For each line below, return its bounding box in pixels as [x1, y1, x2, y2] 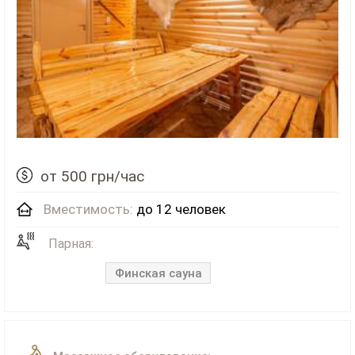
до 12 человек [133, 200, 226, 217]
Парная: [48, 235, 94, 251]
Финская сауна [114, 265, 202, 281]
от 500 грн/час [40, 166, 144, 185]
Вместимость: [44, 200, 133, 217]
